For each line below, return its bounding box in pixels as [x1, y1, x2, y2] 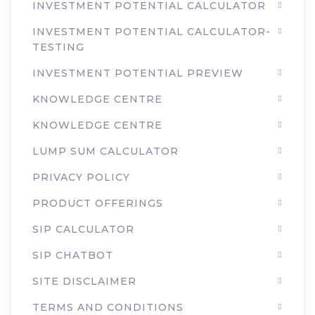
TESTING [32, 41, 84, 53]
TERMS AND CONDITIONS [32, 301, 184, 314]
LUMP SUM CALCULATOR [32, 145, 179, 157]
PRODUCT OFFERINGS [32, 197, 163, 210]
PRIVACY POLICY [32, 171, 130, 184]
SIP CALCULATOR [32, 223, 134, 236]
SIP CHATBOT [32, 249, 113, 262]
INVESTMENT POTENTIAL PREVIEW [32, 67, 243, 79]
